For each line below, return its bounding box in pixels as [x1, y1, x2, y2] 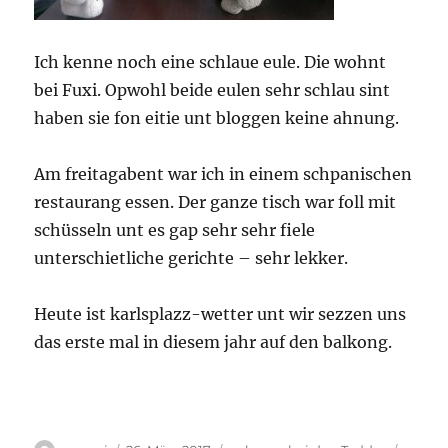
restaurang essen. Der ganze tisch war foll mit [34, 192, 397, 213]
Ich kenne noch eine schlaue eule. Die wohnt [34, 52, 387, 73]
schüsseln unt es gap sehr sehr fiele [34, 220, 316, 241]
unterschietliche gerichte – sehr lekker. [34, 248, 349, 269]
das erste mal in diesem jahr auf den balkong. [34, 332, 393, 353]
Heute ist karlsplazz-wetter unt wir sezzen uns [34, 304, 407, 325]
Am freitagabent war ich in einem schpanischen [34, 164, 413, 185]
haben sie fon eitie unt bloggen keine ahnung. [34, 108, 400, 129]
